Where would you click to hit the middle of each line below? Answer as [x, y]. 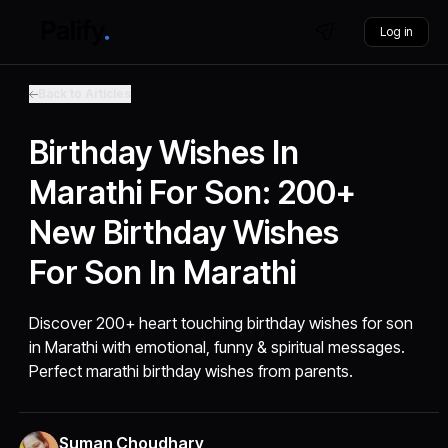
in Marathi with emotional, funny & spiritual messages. [217, 347]
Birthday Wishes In [164, 152]
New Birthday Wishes [184, 232]
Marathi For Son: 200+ [193, 192]
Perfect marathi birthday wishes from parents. [191, 371]
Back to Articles [85, 93]
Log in [396, 31]
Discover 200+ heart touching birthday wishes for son [221, 323]
